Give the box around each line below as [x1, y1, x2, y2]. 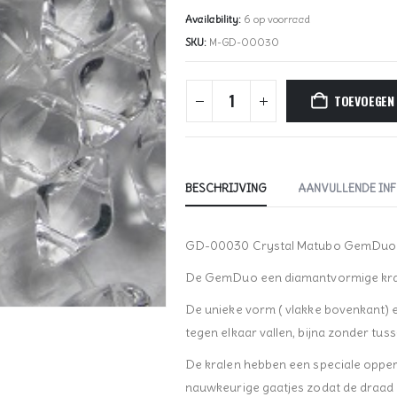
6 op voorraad [244, 12, 310, 27]
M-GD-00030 [209, 35, 279, 50]
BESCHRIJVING [185, 181, 267, 197]
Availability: [185, 12, 244, 27]
